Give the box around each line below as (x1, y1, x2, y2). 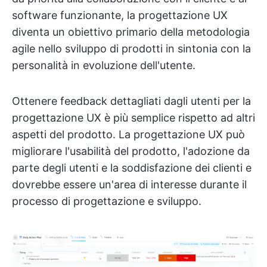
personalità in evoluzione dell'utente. (12, 58, 195, 72)
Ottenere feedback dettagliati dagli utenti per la (12, 94, 251, 107)
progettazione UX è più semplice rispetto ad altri (12, 111, 255, 124)
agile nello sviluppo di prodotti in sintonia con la (12, 42, 251, 55)
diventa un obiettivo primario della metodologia (12, 25, 250, 38)
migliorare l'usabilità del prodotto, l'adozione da (12, 144, 250, 157)
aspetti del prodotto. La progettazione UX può (12, 128, 245, 141)
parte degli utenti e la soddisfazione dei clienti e (12, 161, 252, 174)
